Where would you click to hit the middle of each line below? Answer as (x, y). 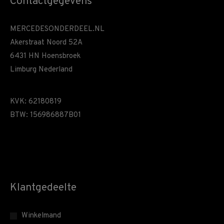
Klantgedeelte (43, 188)
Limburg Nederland (41, 70)
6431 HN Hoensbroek (45, 56)
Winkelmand (41, 216)
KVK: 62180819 (36, 102)
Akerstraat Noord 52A (46, 43)
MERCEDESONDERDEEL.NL (57, 29)
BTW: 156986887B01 (45, 115)
